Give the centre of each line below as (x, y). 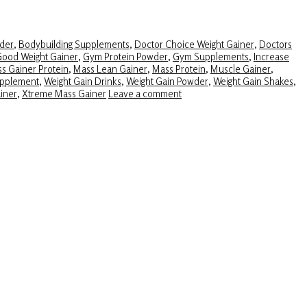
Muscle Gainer (241, 69)
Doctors (275, 44)
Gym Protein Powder (125, 57)
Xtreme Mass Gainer (64, 94)
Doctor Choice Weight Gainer (194, 44)
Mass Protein (179, 69)
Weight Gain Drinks (83, 81)
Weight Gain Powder (167, 81)
